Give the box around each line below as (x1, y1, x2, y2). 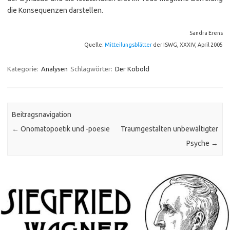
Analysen (41, 65, 68, 72)
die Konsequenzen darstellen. (7, 6, 103, 14)
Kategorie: (7, 65, 40, 72)
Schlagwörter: (70, 65, 114, 72)
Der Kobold (115, 65, 149, 72)
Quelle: (84, 42, 105, 48)
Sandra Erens (189, 30, 223, 36)
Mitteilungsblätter (105, 42, 152, 48)
